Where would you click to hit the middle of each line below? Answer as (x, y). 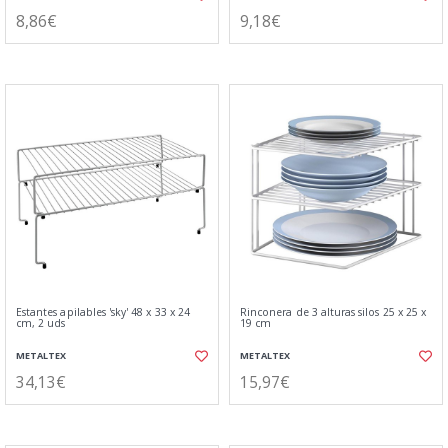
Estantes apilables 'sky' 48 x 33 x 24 (103, 312)
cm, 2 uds (41, 323)
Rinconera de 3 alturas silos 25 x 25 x (333, 312)
